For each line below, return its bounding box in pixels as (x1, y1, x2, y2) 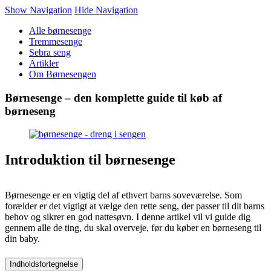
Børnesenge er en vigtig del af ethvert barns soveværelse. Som (5, 190, 242, 201)
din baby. (5, 233, 40, 244)
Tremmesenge (29, 36, 82, 47)
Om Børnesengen (29, 69, 96, 79)
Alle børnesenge (29, 25, 91, 36)
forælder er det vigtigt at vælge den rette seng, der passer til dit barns (5, 201, 264, 212)
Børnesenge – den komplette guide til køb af (5, 91, 222, 104)
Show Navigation (5, 5, 72, 15)
